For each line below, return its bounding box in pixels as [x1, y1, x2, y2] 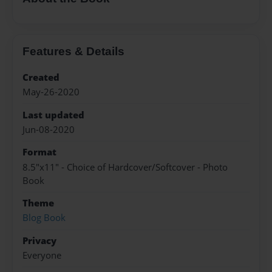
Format [22, 146, 56, 159]
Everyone [22, 249, 61, 262]
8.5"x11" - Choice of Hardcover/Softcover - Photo [22, 160, 228, 174]
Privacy [22, 234, 56, 247]
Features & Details [22, 44, 124, 58]
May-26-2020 [22, 86, 80, 99]
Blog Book [22, 211, 66, 225]
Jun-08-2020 [22, 123, 75, 136]
